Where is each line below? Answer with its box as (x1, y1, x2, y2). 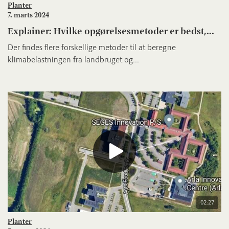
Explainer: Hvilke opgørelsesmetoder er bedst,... (8, 25, 214, 37)
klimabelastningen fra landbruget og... (8, 54, 139, 64)
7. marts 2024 (8, 10, 49, 19)
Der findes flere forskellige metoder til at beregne (8, 42, 176, 52)
